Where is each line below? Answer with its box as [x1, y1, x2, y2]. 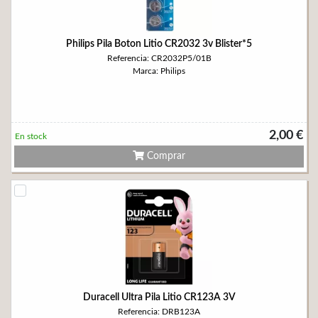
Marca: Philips [133, 67, 185, 75]
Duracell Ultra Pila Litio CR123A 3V [82, 292, 236, 302]
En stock [15, 132, 47, 141]
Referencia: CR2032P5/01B [106, 54, 212, 62]
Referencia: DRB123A [118, 307, 200, 316]
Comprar [144, 151, 185, 161]
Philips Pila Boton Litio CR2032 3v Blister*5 [66, 39, 252, 49]
